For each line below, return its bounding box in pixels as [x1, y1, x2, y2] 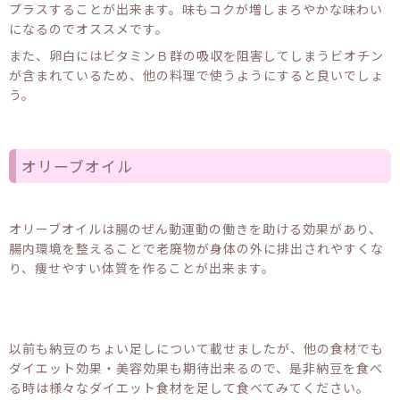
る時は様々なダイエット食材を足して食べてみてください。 [9, 378, 370, 396]
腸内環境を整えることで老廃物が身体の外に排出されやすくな [9, 238, 384, 257]
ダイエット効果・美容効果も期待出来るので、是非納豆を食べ [9, 358, 383, 377]
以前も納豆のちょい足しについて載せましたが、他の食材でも [9, 338, 384, 357]
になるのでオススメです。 [9, 19, 169, 37]
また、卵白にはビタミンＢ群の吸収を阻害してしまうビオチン [9, 46, 384, 64]
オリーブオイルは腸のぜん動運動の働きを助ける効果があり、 [9, 219, 382, 237]
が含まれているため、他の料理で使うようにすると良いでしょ [9, 65, 384, 84]
